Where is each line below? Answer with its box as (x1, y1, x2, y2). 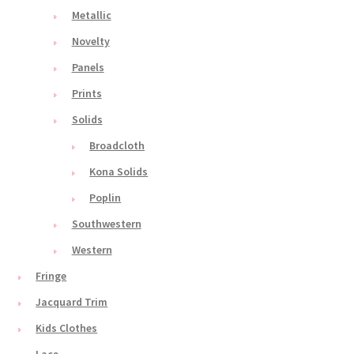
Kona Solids (89, 164, 149, 179)
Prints (71, 86, 102, 101)
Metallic (71, 8, 111, 23)
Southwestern (71, 217, 141, 232)
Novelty (71, 34, 110, 49)
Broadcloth (89, 138, 145, 153)
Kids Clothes (36, 321, 98, 336)
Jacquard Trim (36, 295, 108, 310)
